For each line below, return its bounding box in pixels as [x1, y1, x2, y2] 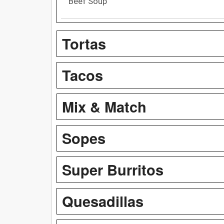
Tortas [62, 32, 106, 54]
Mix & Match [62, 95, 146, 117]
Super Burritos [62, 158, 163, 180]
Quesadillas [62, 190, 143, 211]
